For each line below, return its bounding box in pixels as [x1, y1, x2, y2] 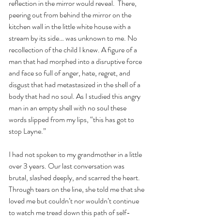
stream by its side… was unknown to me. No [9, 32, 139, 44]
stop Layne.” [9, 125, 46, 137]
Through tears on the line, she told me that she [9, 184, 146, 195]
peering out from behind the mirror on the [9, 9, 133, 20]
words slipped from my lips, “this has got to [9, 114, 136, 125]
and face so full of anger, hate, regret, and [9, 67, 132, 78]
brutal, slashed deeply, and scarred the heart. [9, 172, 141, 183]
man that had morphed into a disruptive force [9, 56, 143, 67]
